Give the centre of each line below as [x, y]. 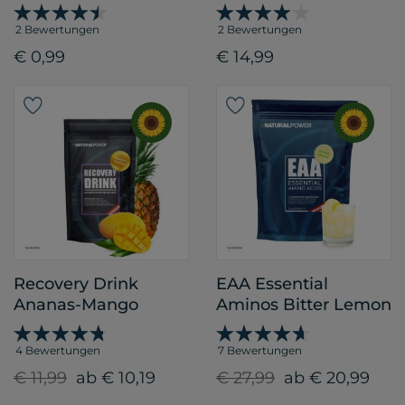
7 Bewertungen [260, 351]
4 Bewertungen [58, 351]
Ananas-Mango [76, 305]
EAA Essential [272, 284]
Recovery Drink [76, 284]
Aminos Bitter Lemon [304, 305]
